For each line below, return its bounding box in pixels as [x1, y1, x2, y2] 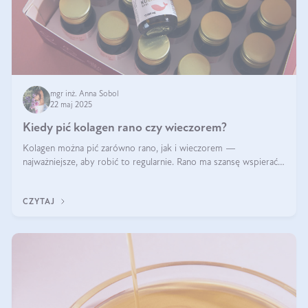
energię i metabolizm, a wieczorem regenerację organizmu [23, 171, 255, 181]
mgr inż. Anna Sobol [50, 90, 122, 98]
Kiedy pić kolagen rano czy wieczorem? [23, 122, 228, 135]
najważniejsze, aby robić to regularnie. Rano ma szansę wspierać [23, 157, 278, 168]
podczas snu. [23, 185, 75, 195]
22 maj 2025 [50, 101, 93, 109]
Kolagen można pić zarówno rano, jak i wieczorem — [23, 144, 236, 154]
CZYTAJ [23, 198, 58, 206]
